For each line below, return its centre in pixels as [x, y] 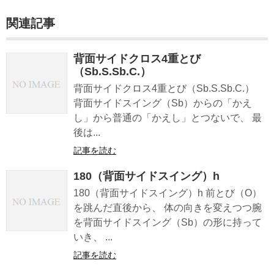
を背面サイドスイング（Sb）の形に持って [168, 222]
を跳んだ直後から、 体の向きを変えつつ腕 [168, 207]
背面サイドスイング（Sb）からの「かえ [163, 103]
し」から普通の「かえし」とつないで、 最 [168, 117]
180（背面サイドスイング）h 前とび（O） [168, 193]
